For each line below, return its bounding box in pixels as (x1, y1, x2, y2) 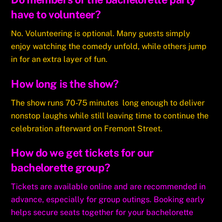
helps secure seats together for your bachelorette (11, 208, 194, 218)
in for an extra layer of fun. (11, 54, 108, 64)
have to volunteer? (11, 8, 101, 21)
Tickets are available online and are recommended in (11, 182, 206, 192)
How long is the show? (11, 77, 119, 90)
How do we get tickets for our (11, 146, 154, 160)
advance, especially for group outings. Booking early (11, 195, 205, 205)
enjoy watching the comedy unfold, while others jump (11, 41, 207, 51)
